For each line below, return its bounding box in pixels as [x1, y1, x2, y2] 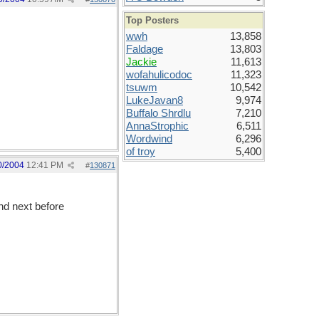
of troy [126, 146, 155, 157]
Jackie [126, 56, 157, 68]
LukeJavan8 [126, 95, 183, 106]
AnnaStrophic [126, 120, 189, 132]
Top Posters [126, 15, 179, 26]
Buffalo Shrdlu [126, 108, 191, 119]
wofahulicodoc [126, 69, 192, 80]
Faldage [126, 43, 163, 55]
